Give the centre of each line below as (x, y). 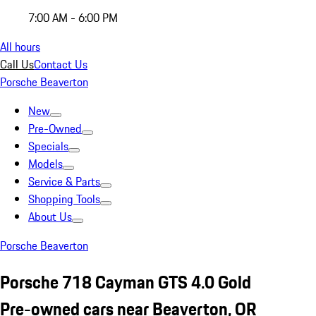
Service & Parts (64, 181)
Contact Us (61, 64)
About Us (50, 217)
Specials (48, 146)
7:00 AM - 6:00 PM (73, 18)
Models (45, 164)
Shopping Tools (64, 199)
